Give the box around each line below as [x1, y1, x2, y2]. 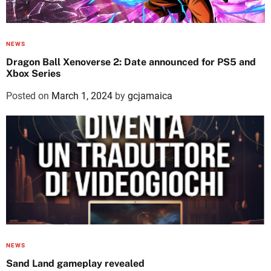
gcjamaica [128, 90, 172, 102]
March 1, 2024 [51, 90, 113, 102]
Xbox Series [6, 68, 60, 79]
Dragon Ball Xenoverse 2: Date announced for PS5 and [6, 56, 256, 68]
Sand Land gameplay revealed [6, 258, 145, 269]
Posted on [6, 90, 51, 102]
